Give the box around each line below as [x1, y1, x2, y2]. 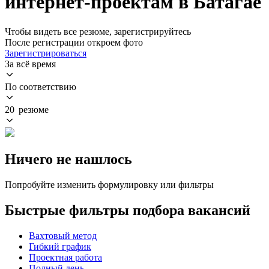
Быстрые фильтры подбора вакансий [5, 202, 250, 218]
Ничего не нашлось [5, 151, 132, 167]
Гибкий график [29, 241, 91, 252]
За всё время [5, 58, 56, 69]
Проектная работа [29, 252, 102, 262]
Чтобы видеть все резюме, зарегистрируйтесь [5, 26, 191, 37]
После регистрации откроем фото [5, 37, 143, 47]
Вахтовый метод [29, 230, 97, 241]
